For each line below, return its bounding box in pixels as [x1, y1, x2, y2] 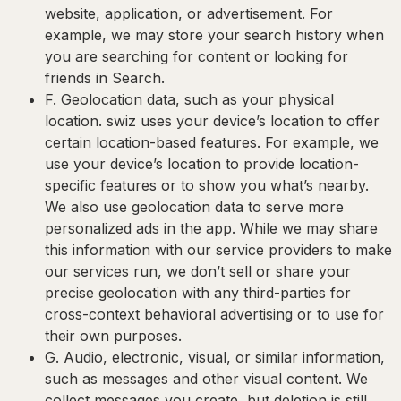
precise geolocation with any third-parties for [45, 284, 351, 303]
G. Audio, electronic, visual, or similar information [45, 348, 380, 367]
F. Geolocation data [45, 90, 175, 109]
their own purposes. [45, 327, 182, 346]
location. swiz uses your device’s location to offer [45, 112, 380, 131]
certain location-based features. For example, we [45, 133, 379, 152]
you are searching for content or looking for [45, 47, 348, 66]
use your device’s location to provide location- [45, 155, 359, 174]
